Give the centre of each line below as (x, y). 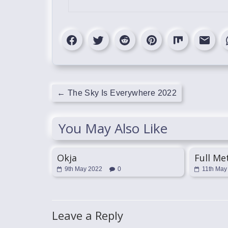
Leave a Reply (88, 215)
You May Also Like (113, 128)
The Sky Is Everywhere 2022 (121, 93)
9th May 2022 (83, 169)
